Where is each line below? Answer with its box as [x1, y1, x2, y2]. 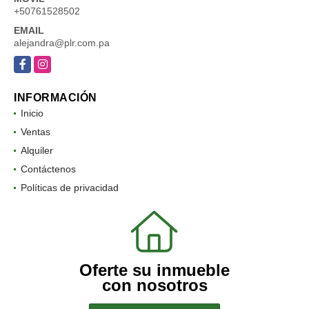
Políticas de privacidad [21, 181, 119, 193]
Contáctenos [21, 163, 76, 175]
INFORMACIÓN [14, 91, 97, 103]
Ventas [21, 126, 50, 137]
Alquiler [21, 144, 53, 156]
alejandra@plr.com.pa [14, 37, 110, 48]
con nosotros [101, 275, 208, 295]
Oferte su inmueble [79, 260, 230, 279]
